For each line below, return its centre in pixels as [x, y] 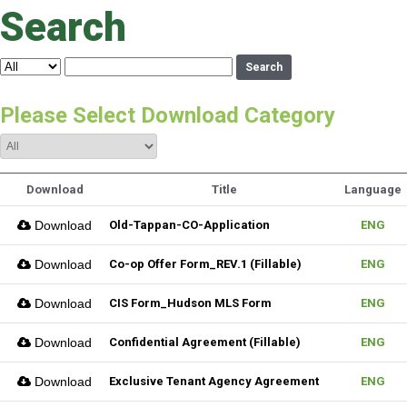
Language [373, 189]
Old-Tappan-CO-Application [189, 225]
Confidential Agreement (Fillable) [205, 342]
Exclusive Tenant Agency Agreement [214, 381]
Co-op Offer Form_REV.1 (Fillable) [205, 264]
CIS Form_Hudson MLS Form [190, 303]
